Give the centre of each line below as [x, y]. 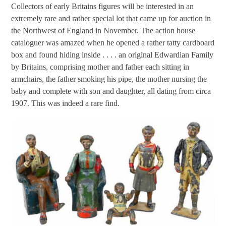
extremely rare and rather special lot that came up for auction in [111, 19]
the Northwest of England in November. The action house [103, 31]
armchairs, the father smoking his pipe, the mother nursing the [109, 79]
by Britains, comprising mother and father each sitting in [100, 67]
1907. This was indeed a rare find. [66, 103]
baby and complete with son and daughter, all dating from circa [111, 91]
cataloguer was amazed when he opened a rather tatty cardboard [113, 43]
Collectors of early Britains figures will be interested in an [103, 7]
